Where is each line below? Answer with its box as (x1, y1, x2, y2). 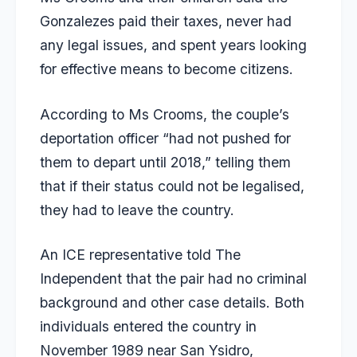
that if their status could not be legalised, (40, 177, 304, 194)
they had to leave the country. (40, 201, 234, 218)
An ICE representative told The (40, 246, 241, 264)
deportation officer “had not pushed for (40, 129, 291, 147)
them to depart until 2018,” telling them (40, 153, 291, 171)
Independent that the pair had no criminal (40, 270, 307, 288)
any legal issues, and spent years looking (40, 37, 307, 54)
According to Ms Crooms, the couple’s (40, 105, 289, 123)
